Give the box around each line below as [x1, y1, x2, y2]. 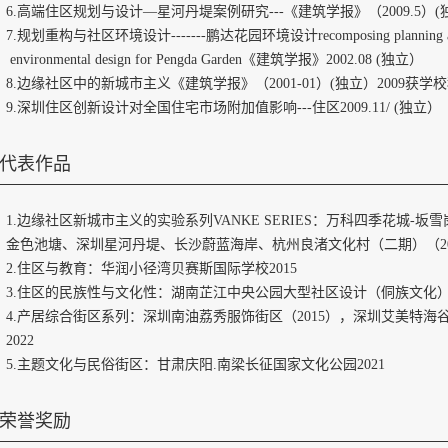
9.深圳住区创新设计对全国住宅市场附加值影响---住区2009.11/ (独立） [6, 100, 441, 115]
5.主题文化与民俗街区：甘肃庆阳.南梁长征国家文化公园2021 [6, 357, 385, 372]
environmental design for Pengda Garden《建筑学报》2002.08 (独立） [6, 52, 423, 67]
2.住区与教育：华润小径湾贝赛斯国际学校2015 [6, 261, 297, 276]
